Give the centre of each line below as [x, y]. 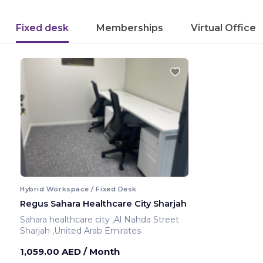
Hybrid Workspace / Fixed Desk [78, 189]
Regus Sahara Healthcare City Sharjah [103, 203]
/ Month [102, 251]
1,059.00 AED [52, 251]
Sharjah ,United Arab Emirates [97, 230]
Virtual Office [223, 28]
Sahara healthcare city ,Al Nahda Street [147, 219]
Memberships [130, 28]
